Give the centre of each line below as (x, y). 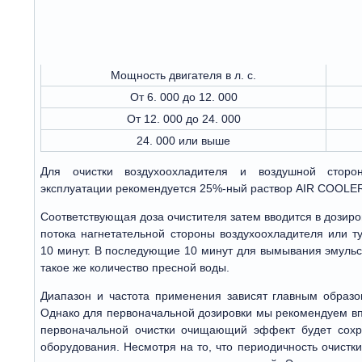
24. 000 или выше (183, 140)
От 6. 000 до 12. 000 (183, 97)
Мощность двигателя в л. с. (183, 75)
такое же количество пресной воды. (135, 267)
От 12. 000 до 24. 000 (183, 118)
